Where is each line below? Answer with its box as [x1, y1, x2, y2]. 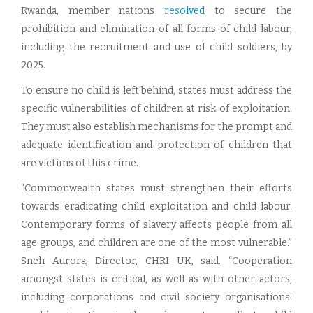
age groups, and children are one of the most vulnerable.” [21, 237, 292, 249]
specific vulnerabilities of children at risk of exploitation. [21, 103, 292, 115]
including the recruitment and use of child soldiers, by [21, 41, 292, 53]
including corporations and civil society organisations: [21, 291, 292, 303]
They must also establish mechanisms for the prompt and [21, 121, 292, 133]
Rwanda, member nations [21, 5, 164, 17]
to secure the [205, 5, 292, 17]
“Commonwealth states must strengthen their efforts [21, 182, 292, 194]
